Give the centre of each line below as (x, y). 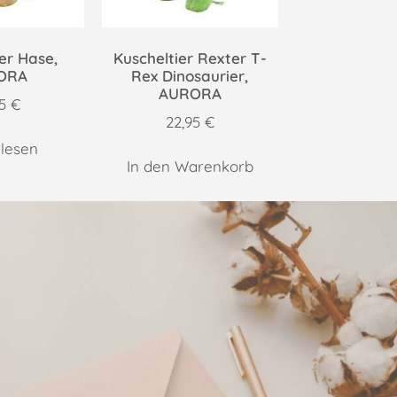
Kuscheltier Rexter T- (190, 58)
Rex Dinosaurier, (190, 76)
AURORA (190, 94)
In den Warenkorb (190, 167)
